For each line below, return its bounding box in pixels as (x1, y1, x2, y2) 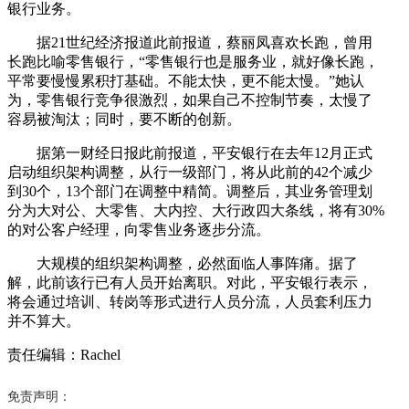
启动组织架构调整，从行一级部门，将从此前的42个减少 (7, 163, 372, 180)
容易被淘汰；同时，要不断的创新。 (7, 110, 241, 127)
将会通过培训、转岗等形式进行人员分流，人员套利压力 (7, 293, 372, 309)
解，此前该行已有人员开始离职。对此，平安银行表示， (7, 274, 372, 290)
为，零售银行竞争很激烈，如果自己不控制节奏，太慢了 (7, 91, 372, 108)
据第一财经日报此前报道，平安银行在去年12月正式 (7, 144, 372, 161)
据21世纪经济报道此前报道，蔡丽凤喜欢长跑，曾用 (7, 34, 372, 50)
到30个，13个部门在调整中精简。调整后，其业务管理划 (7, 183, 372, 199)
